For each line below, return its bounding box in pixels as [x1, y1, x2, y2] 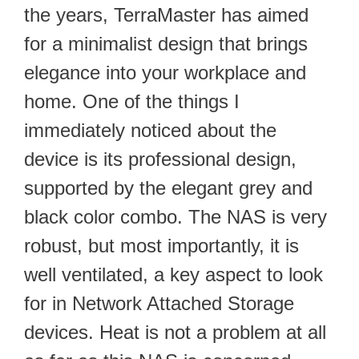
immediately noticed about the [24, 119, 276, 142]
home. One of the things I [24, 91, 240, 113]
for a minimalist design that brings [24, 33, 308, 55]
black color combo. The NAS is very [24, 206, 327, 228]
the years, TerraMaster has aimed [24, 4, 309, 26]
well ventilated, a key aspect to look [24, 264, 323, 286]
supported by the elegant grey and [24, 177, 313, 200]
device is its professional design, [24, 148, 296, 171]
